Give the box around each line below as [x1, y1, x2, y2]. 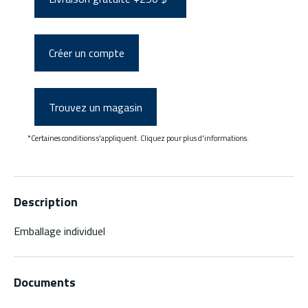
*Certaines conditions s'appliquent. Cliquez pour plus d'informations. [27, 132, 249, 144]
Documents [14, 273, 76, 292]
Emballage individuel [14, 223, 105, 240]
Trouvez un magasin [49, 98, 142, 115]
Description [14, 192, 78, 212]
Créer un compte [49, 45, 124, 62]
